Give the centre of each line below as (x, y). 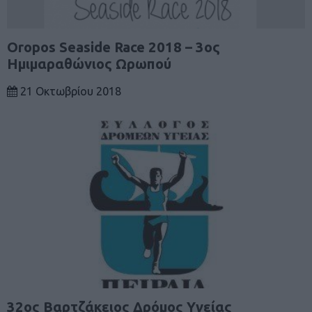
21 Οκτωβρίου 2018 (69, 92)
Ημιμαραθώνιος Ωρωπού (89, 64)
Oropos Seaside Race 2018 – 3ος (114, 47)
